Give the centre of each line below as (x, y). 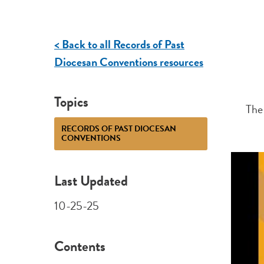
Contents (80, 246)
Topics (71, 102)
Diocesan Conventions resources (128, 62)
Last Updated (91, 181)
